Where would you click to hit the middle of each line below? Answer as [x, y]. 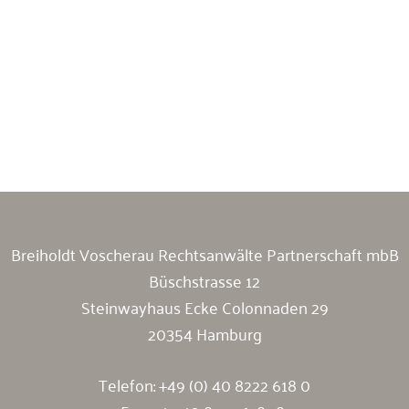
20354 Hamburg [204, 333]
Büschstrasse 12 [204, 280]
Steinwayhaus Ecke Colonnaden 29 [204, 306]
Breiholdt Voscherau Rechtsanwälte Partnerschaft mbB [204, 253]
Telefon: [129, 384]
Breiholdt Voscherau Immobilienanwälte [157, 136]
